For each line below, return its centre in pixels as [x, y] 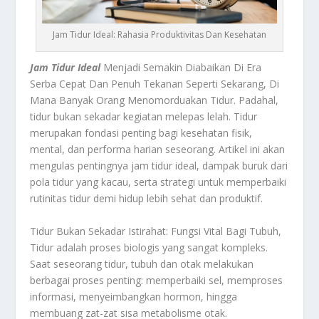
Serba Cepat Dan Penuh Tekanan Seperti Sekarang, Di [155, 84]
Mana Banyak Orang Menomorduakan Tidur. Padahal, [155, 100]
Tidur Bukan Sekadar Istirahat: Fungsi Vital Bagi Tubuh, [156, 231]
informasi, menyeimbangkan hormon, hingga [134, 296]
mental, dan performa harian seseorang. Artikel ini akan [158, 150]
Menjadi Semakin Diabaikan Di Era [181, 68]
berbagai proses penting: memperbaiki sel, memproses [157, 280]
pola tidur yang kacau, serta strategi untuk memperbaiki [158, 182]
